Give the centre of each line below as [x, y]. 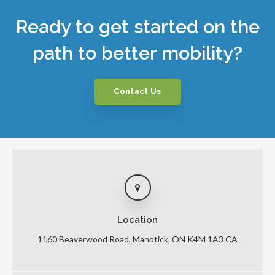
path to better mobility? [137, 52]
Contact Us [137, 91]
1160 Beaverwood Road [83, 239]
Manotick [150, 239]
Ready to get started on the [137, 26]
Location [137, 219]
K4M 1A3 [205, 239]
